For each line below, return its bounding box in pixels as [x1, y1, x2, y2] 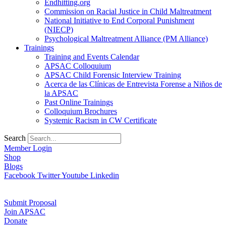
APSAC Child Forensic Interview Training [44, 71, 181, 79]
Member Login [4, 144, 52, 152]
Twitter [37, 171, 60, 180]
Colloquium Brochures [44, 107, 117, 116]
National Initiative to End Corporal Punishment [44, 16, 194, 25]
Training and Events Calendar [44, 52, 139, 61]
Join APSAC [4, 207, 45, 216]
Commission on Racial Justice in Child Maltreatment [44, 7, 211, 16]
